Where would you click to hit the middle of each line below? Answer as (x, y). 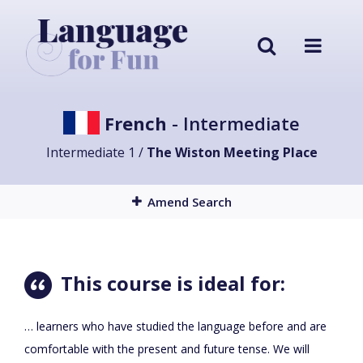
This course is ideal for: (171, 283)
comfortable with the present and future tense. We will (167, 349)
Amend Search (189, 201)
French (136, 124)
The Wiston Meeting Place (232, 152)
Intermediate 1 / (96, 152)
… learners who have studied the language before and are (175, 327)
